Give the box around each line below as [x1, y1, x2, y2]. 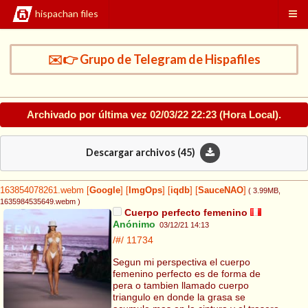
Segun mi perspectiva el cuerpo [112, 256, 250, 267]
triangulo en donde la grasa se [112, 291, 245, 302]
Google [89, 186, 120, 196]
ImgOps [129, 186, 162, 196]
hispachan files [35, 8, 98, 20]
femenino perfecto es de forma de [112, 267, 261, 279]
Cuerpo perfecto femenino [121, 207, 247, 219]
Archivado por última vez [27, 108, 150, 120]
